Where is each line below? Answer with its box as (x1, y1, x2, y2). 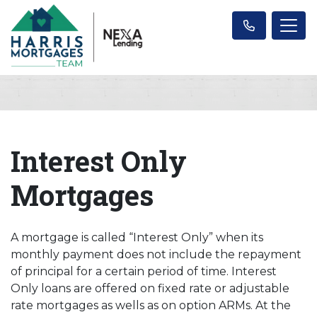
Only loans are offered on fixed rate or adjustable (11, 281, 289, 295)
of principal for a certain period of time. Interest (11, 264, 277, 278)
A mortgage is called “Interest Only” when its (11, 230, 263, 244)
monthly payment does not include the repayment (11, 247, 301, 261)
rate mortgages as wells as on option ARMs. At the (11, 298, 291, 312)
